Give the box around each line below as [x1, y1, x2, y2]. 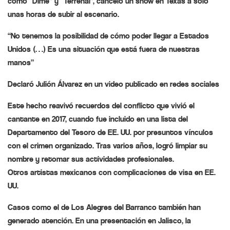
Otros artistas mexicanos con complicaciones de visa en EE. [8, 167, 216, 178]
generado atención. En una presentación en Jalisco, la [8, 216, 191, 226]
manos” [8, 57, 34, 68]
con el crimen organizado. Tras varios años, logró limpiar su [8, 141, 207, 151]
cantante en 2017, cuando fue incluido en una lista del [8, 114, 188, 124]
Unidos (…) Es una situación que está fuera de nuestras [8, 44, 200, 54]
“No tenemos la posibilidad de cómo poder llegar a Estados [8, 31, 209, 41]
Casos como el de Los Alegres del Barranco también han [8, 202, 201, 213]
